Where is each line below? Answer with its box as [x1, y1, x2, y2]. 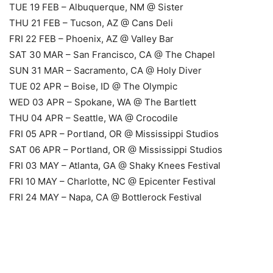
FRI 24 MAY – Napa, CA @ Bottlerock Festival [9, 191, 202, 203]
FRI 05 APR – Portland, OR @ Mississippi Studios [9, 127, 219, 140]
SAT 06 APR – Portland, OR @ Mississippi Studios [9, 143, 222, 155]
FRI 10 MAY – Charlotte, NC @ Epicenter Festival [9, 175, 216, 187]
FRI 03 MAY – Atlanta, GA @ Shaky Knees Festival [9, 159, 221, 171]
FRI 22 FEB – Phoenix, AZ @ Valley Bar [9, 32, 174, 44]
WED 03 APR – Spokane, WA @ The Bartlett [9, 96, 196, 108]
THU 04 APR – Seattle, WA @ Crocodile [9, 112, 178, 124]
